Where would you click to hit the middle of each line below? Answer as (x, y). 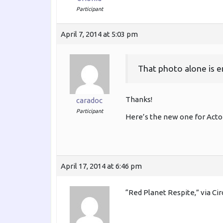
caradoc (89, 100)
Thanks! (139, 100)
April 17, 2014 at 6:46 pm (101, 166)
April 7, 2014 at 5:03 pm (99, 34)
